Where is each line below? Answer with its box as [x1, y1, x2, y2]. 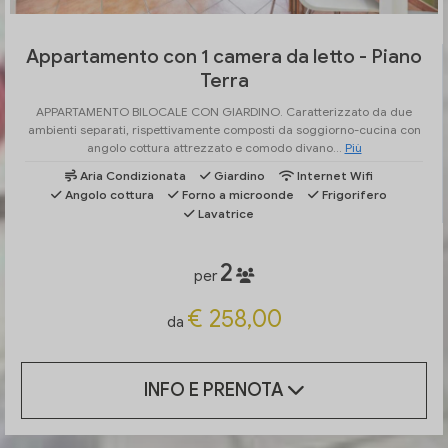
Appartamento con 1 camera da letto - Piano [26, 45, 422, 69]
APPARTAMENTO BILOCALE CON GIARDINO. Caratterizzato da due [36, 104, 412, 120]
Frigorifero [319, 187, 387, 203]
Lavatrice [195, 206, 254, 222]
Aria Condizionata [77, 168, 186, 184]
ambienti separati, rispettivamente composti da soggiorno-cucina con [27, 122, 421, 138]
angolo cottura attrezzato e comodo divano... [86, 140, 345, 156]
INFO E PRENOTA [144, 379, 288, 402]
